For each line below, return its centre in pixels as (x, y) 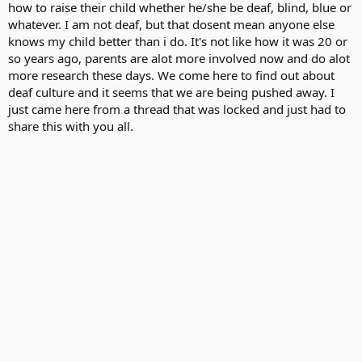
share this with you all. (71, 126)
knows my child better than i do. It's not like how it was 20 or (178, 41)
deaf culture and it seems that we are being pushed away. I (171, 92)
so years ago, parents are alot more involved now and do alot (179, 58)
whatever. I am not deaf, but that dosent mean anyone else (171, 24)
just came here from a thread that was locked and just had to (177, 109)
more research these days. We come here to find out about (171, 75)
